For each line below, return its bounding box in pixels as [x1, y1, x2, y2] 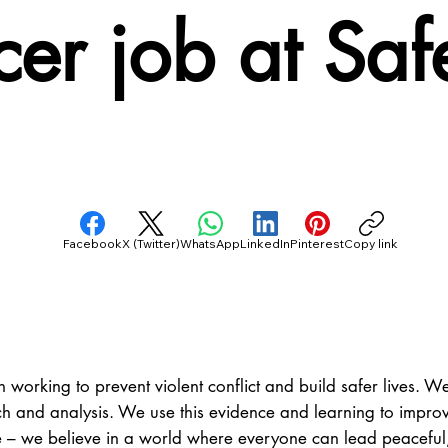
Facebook [63, 235, 123, 251]
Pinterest [290, 235, 345, 251]
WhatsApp [180, 235, 241, 251]
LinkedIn [240, 235, 291, 251]
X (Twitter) [122, 235, 181, 251]
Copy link [344, 235, 399, 251]
